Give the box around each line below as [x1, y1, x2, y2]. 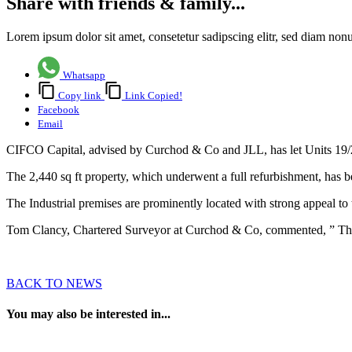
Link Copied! [125, 90, 182, 102]
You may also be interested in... [6, 307, 170, 321]
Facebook [38, 104, 79, 116]
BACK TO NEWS [6, 277, 102, 291]
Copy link [58, 90, 101, 102]
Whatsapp [63, 69, 105, 82]
